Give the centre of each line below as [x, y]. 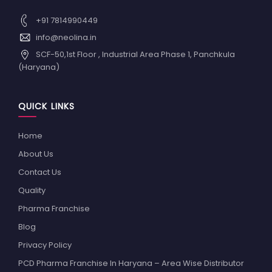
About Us [36, 154]
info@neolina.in [65, 37]
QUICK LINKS [47, 107]
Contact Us [40, 172]
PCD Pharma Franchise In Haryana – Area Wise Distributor [131, 263]
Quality [32, 191]
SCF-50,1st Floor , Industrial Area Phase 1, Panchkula [134, 54]
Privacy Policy [45, 245]
